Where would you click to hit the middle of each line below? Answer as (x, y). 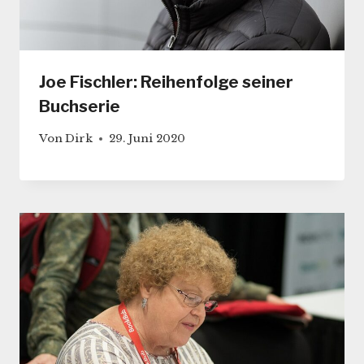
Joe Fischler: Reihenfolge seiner (166, 82)
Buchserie (80, 107)
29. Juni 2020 (147, 139)
